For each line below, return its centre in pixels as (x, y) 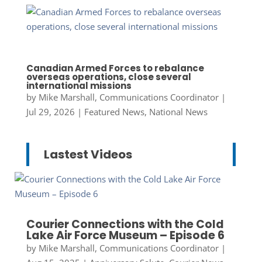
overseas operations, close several (108, 77)
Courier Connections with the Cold (125, 225)
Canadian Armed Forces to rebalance (115, 68)
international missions (79, 86)
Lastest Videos (88, 155)
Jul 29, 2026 (50, 112)
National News (178, 112)
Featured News (114, 112)
